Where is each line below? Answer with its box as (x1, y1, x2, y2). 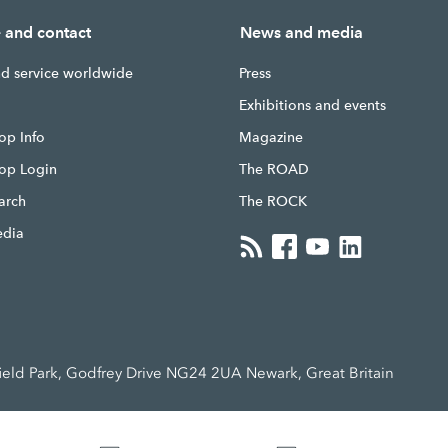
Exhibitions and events (238, 96, 386, 114)
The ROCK (238, 192, 307, 210)
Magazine (238, 128, 303, 146)
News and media (239, 23, 363, 42)
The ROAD (238, 160, 309, 178)
